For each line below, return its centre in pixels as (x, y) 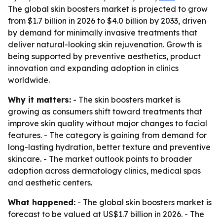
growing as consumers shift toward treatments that (105, 111)
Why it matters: (39, 100)
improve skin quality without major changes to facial (108, 123)
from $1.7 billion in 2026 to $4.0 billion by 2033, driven (107, 21)
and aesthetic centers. (50, 183)
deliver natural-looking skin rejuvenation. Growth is (105, 44)
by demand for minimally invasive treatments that (103, 33)
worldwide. (29, 80)
